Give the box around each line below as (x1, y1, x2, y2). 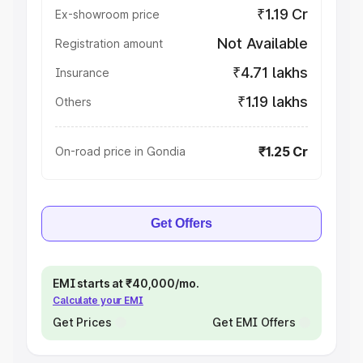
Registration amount (55, 36, 163, 50)
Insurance (55, 66, 109, 79)
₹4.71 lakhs (232, 64, 308, 81)
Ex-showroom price (55, 7, 160, 21)
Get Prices (53, 315, 112, 329)
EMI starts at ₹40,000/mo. (53, 276, 199, 290)
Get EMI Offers (211, 315, 296, 329)
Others (55, 95, 92, 109)
